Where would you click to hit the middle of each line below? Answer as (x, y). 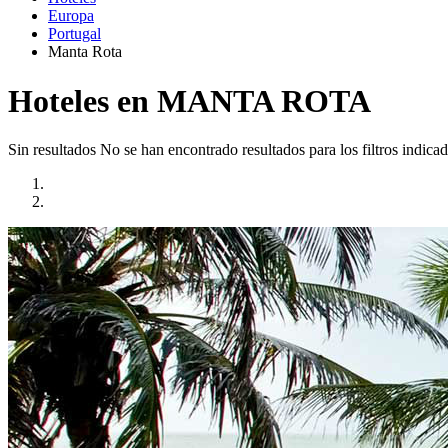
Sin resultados (52, 150)
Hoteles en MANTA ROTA (189, 100)
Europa (71, 16)
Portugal (74, 34)
